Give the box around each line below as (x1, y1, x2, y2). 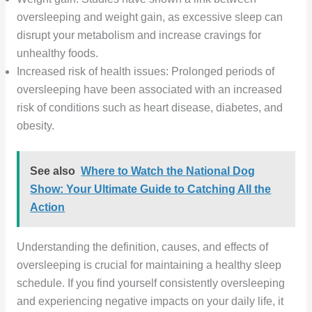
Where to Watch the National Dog (81, 164, 256, 177)
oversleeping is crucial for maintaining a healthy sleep (16, 258, 281, 271)
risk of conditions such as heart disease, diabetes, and (16, 101, 283, 114)
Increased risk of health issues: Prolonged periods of (16, 65, 274, 77)
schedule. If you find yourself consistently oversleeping (16, 276, 285, 289)
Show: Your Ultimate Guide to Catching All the (30, 182, 272, 195)
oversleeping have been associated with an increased (16, 83, 282, 95)
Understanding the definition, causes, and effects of (16, 240, 268, 253)
